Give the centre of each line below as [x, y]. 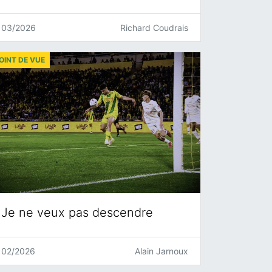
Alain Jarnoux [161, 251]
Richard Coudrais [154, 27]
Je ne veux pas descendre [77, 213]
